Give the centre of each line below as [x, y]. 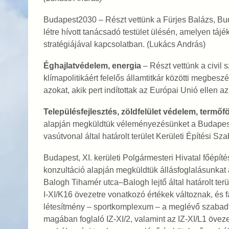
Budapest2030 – [74, 20]
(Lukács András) [176, 44]
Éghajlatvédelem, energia [92, 66]
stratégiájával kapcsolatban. [95, 44]
